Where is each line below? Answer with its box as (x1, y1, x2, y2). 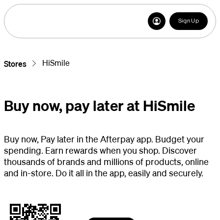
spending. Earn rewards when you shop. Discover (4, 144, 197, 156)
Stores (4, 58, 27, 69)
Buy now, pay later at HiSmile (4, 96, 195, 114)
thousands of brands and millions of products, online (4, 156, 209, 167)
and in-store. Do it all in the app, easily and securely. (4, 167, 203, 178)
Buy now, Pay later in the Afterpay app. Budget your (4, 133, 204, 144)
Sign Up (178, 18, 199, 24)
